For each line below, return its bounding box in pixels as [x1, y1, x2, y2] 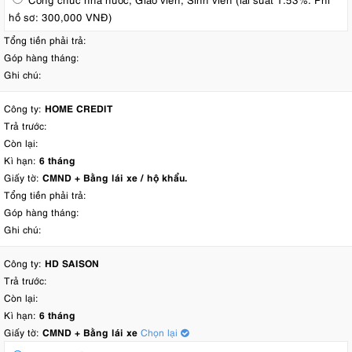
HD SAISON [45, 256, 99, 269]
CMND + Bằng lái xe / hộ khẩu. [42, 170, 188, 184]
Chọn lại [141, 325, 181, 339]
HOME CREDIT [45, 101, 113, 115]
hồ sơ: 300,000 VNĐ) [9, 9, 112, 24]
